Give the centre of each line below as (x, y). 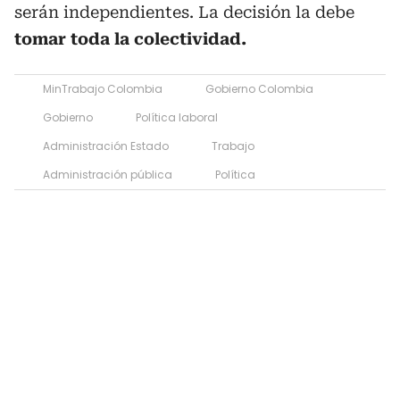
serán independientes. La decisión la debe (184, 12)
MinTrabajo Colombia (103, 88)
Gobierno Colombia (259, 88)
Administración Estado (106, 146)
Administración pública (108, 174)
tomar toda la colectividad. (130, 38)
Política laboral (177, 117)
